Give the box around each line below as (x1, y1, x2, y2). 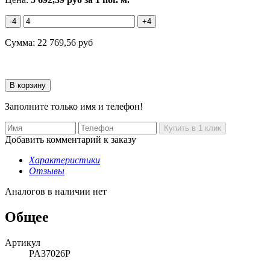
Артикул (5, 237, 40, 248)
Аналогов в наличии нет (5, 186, 107, 196)
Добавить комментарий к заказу (5, 134, 136, 145)
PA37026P (29, 248, 71, 259)
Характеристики (29, 154, 100, 165)
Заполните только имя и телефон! (5, 101, 143, 111)
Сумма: (5, 37, 37, 48)
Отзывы (29, 165, 64, 176)
